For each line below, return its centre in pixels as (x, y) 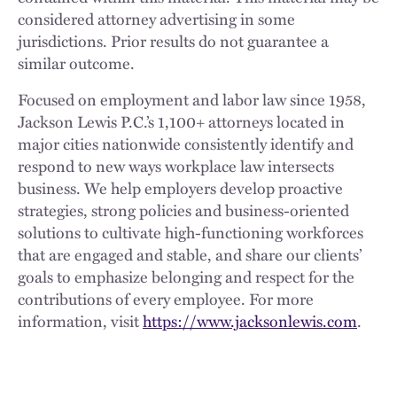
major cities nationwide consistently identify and (186, 144)
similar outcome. (78, 63)
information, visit (80, 321)
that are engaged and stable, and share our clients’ (190, 254)
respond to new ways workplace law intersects (176, 166)
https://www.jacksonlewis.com (250, 321)
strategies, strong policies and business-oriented (183, 210)
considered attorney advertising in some (156, 19)
